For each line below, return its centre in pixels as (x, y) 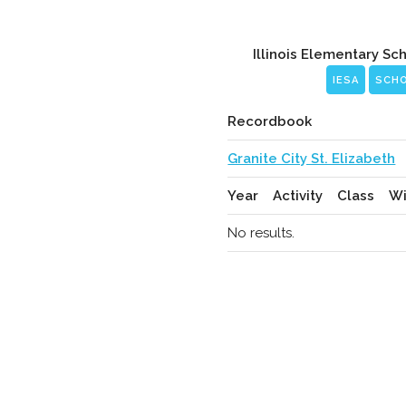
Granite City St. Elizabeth (312, 159)
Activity (298, 196)
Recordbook (270, 121)
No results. (261, 233)
